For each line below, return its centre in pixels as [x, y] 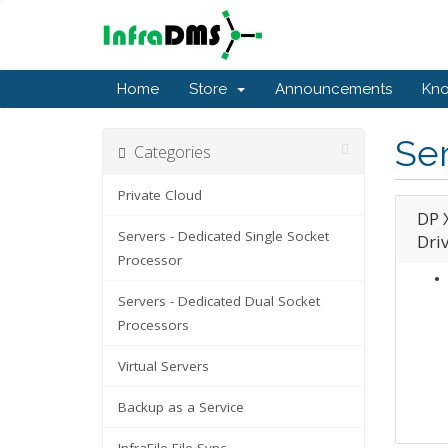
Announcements [333, 89]
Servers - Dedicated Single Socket [223, 236]
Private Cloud [160, 195]
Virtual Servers [163, 366]
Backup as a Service [181, 407]
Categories [168, 152]
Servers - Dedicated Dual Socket [219, 301]
